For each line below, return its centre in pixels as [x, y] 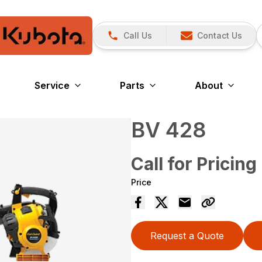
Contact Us [220, 35]
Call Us [138, 35]
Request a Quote [187, 236]
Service [52, 85]
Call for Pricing [194, 164]
